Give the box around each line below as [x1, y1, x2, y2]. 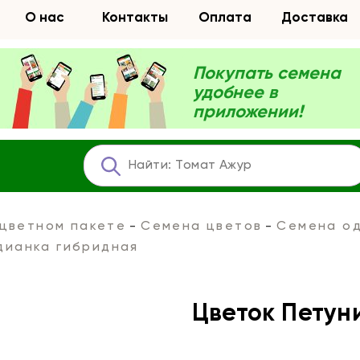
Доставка [281, 11, 349, 25]
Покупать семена [193, 65, 341, 83]
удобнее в [193, 84, 277, 102]
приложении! [193, 104, 303, 121]
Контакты [101, 11, 168, 25]
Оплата [198, 11, 252, 25]
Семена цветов [141, 220, 263, 233]
